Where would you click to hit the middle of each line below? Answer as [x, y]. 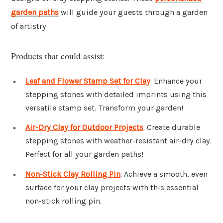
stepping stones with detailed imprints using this [116, 94]
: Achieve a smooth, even [164, 174]
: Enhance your [176, 81]
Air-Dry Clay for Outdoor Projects [84, 127]
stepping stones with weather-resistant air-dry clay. [118, 141]
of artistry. [29, 26]
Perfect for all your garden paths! [84, 154]
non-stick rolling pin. [63, 201]
